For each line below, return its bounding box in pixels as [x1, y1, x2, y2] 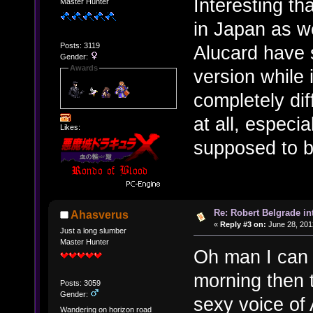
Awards [69, 64, 98, 73]
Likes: [59, 122, 80, 131]
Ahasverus [71, 208, 129, 221]
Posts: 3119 [59, 41, 100, 50]
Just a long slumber [59, 226, 126, 235]
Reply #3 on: [219, 219, 266, 228]
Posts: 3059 [59, 279, 101, 288]
